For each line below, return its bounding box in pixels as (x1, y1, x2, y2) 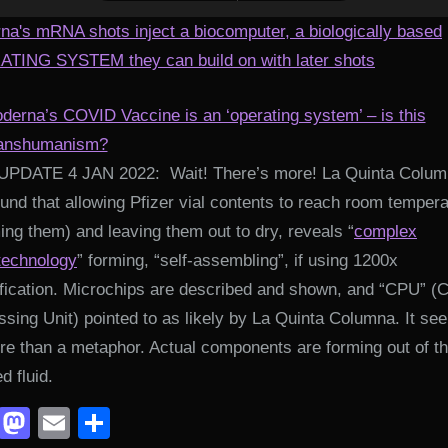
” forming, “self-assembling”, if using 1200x (77, 250, 398, 270)
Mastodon (30, 404, 172, 441)
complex (354, 221, 417, 241)
